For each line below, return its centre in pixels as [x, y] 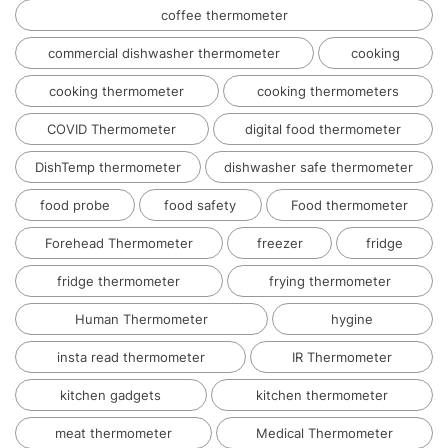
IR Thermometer [341, 356]
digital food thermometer [322, 128]
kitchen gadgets [111, 394]
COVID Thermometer [112, 128]
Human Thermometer [141, 318]
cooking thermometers [327, 90]
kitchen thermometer [321, 394]
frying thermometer [329, 280]
